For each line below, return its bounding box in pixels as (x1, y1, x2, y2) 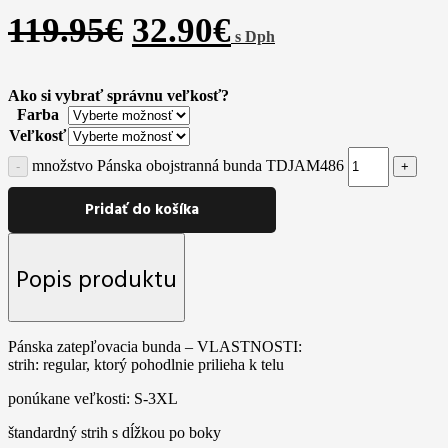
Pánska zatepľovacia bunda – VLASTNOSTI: (8, 338, 302, 356)
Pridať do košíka (85, 197, 199, 222)
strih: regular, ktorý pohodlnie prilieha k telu (8, 356, 284, 374)
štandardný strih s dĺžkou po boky (8, 424, 221, 442)
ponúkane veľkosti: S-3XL (8, 390, 178, 408)
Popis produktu (16, 262, 177, 301)
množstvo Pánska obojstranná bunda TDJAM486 (32, 156, 344, 174)
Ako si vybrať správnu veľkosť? (8, 86, 229, 104)
